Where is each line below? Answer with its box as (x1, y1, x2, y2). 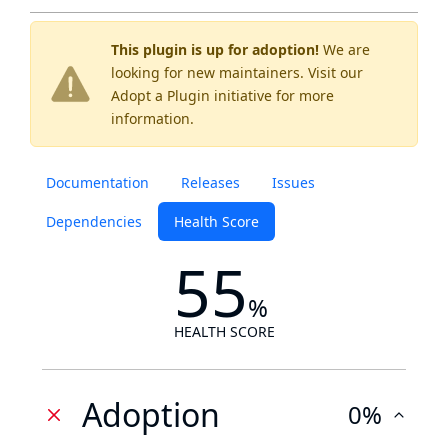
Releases (181, 173, 240, 192)
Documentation (46, 173, 149, 192)
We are (319, 40, 370, 59)
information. (111, 109, 194, 128)
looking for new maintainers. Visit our (111, 63, 363, 82)
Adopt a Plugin (111, 86, 210, 105)
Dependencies (46, 212, 142, 231)
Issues (272, 173, 315, 192)
